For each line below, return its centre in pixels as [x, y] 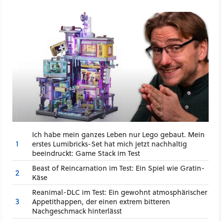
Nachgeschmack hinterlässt [77, 211]
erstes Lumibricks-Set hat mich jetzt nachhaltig [110, 144]
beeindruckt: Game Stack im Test [86, 153]
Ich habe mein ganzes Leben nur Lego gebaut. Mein [118, 134]
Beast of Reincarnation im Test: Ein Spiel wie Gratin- [118, 168]
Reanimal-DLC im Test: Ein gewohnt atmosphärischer [120, 192]
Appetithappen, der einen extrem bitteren [101, 201]
